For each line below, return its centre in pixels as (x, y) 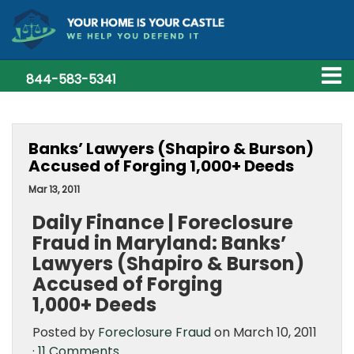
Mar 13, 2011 (54, 189)
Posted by (65, 332)
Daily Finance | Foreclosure (163, 222)
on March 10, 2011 (264, 332)
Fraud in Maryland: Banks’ (160, 243)
